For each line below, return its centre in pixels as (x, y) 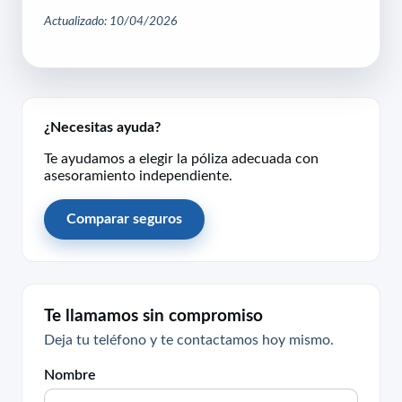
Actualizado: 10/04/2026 (110, 21)
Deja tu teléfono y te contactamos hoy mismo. (189, 339)
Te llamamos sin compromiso (153, 316)
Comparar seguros (124, 218)
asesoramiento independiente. (138, 175)
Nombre (70, 374)
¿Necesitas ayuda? (102, 127)
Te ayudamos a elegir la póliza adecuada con (181, 158)
